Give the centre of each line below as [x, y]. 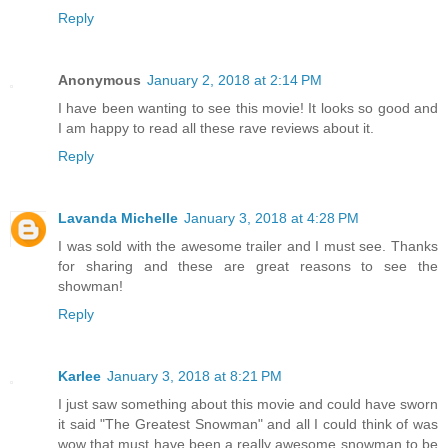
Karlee [79, 376]
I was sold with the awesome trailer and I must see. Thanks [248, 246]
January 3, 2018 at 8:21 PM [194, 376]
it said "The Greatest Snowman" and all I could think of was [248, 424]
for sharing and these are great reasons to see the [248, 266]
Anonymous [99, 80]
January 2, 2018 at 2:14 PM [234, 80]
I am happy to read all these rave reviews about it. [216, 128]
